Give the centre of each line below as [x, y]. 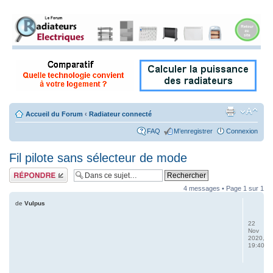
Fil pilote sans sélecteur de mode [98, 158]
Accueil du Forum [54, 114]
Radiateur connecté [120, 114]
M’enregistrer [193, 131]
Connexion [242, 131]
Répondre [24, 172]
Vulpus [35, 203]
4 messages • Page [213, 189]
